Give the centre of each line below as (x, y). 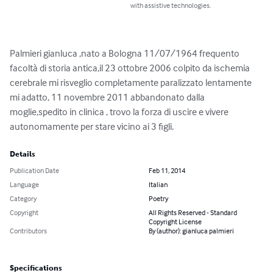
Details (23, 154)
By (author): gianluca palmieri (191, 231)
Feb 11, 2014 (167, 171)
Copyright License (175, 222)
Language (24, 185)
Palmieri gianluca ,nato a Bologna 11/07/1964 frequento (126, 53)
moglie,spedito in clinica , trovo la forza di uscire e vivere (120, 112)
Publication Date (34, 171)
